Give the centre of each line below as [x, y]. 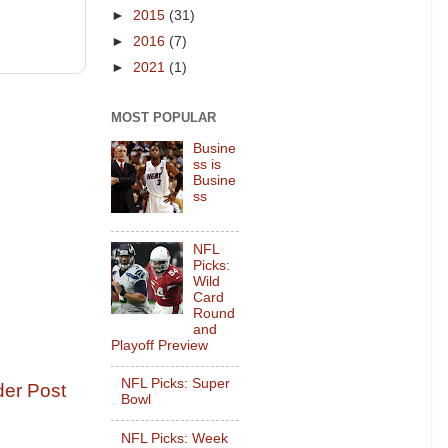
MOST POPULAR [163, 117]
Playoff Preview [159, 345]
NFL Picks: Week [175, 438]
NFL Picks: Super [176, 384]
